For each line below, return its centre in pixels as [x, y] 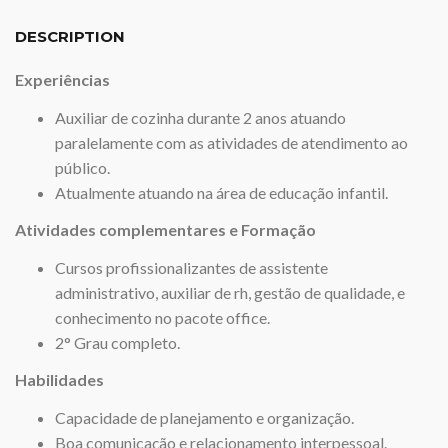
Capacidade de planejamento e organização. [204, 417]
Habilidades [61, 379]
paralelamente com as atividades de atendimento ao [231, 142]
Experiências [62, 79]
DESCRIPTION [70, 36]
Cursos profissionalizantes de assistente [191, 267]
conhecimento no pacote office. [162, 317]
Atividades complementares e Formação [165, 229]
